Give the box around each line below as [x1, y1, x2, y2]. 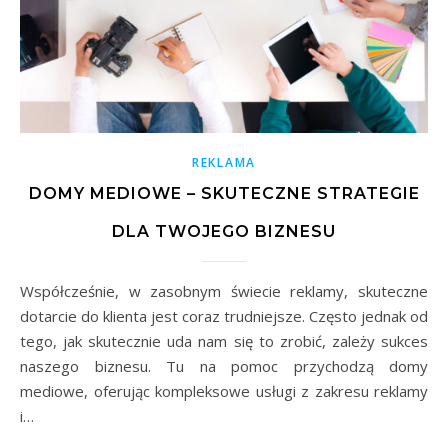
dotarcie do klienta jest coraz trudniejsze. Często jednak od [20, 306, 428, 327]
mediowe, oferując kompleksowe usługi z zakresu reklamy [20, 381, 428, 402]
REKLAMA [192, 154, 256, 172]
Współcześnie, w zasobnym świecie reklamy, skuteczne [20, 281, 34, 302]
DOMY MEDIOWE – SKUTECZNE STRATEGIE [28, 184, 420, 204]
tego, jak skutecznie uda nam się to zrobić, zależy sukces [20, 331, 428, 352]
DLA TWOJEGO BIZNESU [112, 222, 336, 242]
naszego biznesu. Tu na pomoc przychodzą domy [20, 356, 428, 377]
